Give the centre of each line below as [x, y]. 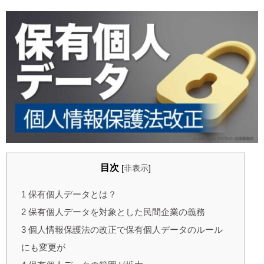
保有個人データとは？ [71, 194]
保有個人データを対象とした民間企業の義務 [115, 212]
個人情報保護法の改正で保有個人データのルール [124, 230]
